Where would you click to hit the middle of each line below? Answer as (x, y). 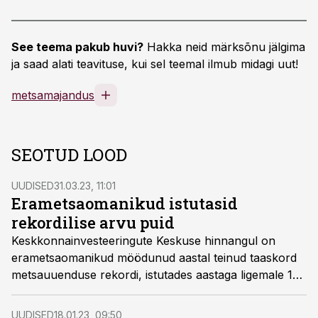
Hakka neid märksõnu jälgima (224, 47)
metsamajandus (53, 95)
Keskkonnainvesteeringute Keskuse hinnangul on (143, 241)
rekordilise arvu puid (93, 223)
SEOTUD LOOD (69, 155)
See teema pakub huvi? (77, 47)
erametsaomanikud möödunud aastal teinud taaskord (154, 258)
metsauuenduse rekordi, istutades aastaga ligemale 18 (155, 275)
